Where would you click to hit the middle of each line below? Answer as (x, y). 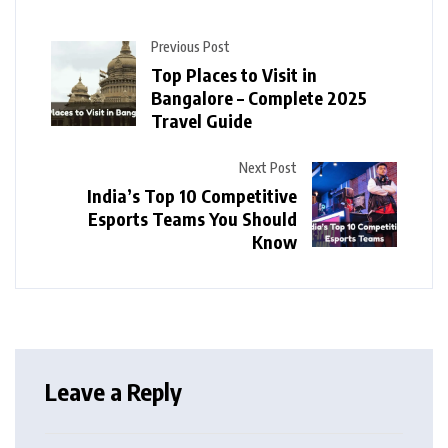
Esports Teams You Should (192, 218)
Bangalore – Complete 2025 (259, 97)
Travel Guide (201, 120)
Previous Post (190, 46)
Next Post (268, 167)
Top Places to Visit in (234, 74)
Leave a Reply (113, 390)
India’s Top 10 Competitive (192, 195)
